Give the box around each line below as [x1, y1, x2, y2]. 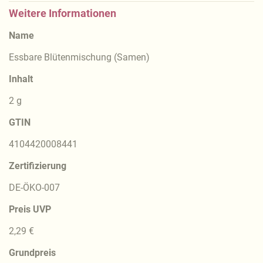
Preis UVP [9, 204, 51, 215]
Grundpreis [9, 247, 56, 258]
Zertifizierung [9, 160, 66, 171]
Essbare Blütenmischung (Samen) [9, 52, 150, 63]
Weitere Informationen [9, 7, 116, 19]
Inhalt [9, 73, 33, 85]
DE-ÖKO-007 [9, 182, 60, 193]
